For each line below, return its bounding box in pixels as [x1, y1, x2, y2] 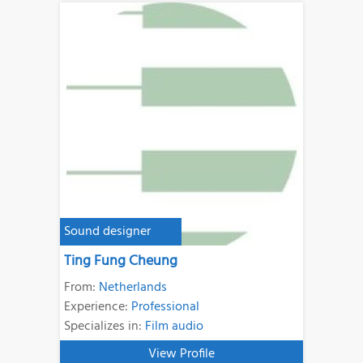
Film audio [145, 315, 204, 337]
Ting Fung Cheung [64, 249, 178, 273]
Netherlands [99, 276, 168, 298]
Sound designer [64, 220, 152, 242]
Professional [131, 296, 200, 318]
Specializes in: [64, 315, 146, 337]
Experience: [64, 296, 132, 318]
